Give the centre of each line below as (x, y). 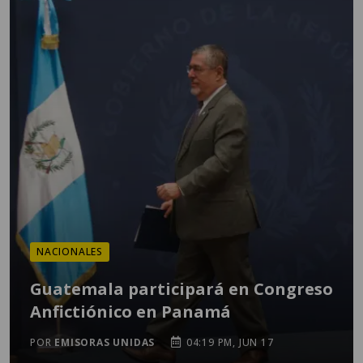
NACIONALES (70, 252)
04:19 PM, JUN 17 (228, 342)
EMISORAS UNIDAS (105, 342)
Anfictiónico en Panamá (130, 312)
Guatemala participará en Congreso (181, 289)
